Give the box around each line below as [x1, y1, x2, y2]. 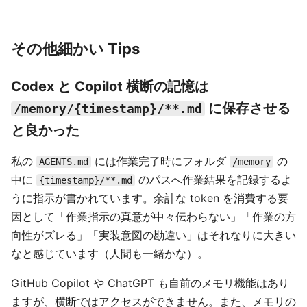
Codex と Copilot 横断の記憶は [11, 78, 208, 95]
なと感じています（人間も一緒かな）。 [11, 247, 208, 261]
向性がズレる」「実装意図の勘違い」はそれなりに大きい [11, 228, 296, 243]
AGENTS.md [39, 156, 88, 168]
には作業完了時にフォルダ [91, 154, 230, 169]
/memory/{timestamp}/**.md [14, 102, 202, 116]
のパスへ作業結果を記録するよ [135, 173, 292, 187]
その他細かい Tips [11, 40, 140, 58]
